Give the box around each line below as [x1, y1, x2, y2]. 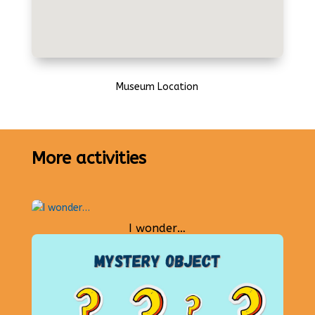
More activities [31, 148, 146, 168]
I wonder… [129, 221, 186, 235]
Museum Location [116, 80, 199, 93]
